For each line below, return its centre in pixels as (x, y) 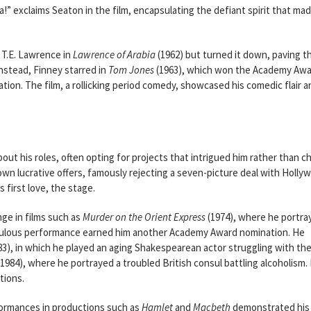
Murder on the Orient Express (144, 217)
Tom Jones (131, 70)
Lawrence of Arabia (114, 54)
